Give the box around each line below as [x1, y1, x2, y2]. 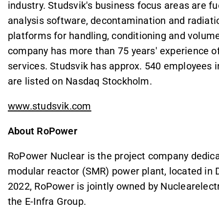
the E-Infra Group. [8, 196, 86, 208]
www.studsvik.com [8, 100, 91, 112]
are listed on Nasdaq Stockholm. [8, 75, 152, 87]
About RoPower [8, 125, 77, 137]
